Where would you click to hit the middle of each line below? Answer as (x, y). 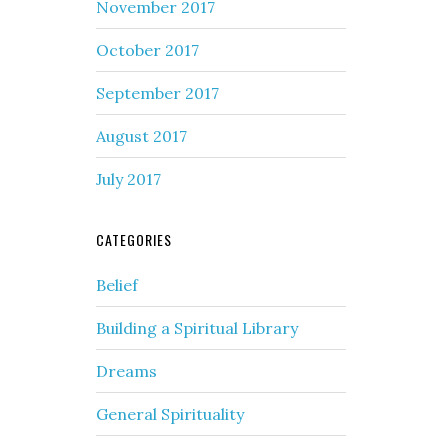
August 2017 (141, 136)
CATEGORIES (134, 239)
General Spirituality (170, 414)
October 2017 (147, 50)
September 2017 (157, 93)
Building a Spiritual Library (197, 328)
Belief (117, 285)
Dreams (126, 371)
